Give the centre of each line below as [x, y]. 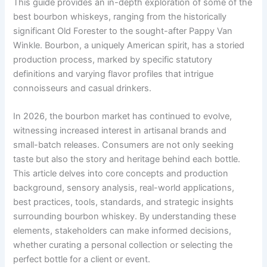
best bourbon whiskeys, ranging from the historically [120, 16]
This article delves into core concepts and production [121, 174]
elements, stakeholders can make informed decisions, [122, 231]
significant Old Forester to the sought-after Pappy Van [123, 31]
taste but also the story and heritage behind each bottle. [127, 159]
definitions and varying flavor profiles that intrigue [114, 74]
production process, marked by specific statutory [113, 59]
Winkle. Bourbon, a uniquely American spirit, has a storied [129, 45]
